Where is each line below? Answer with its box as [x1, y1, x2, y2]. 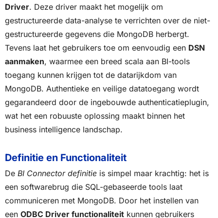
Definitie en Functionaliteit [5, 152, 127, 164]
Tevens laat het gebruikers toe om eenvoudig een [5, 43, 188, 53]
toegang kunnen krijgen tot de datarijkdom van [5, 70, 177, 80]
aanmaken [5, 56, 44, 67]
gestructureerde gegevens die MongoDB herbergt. [5, 29, 189, 39]
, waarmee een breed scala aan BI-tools [44, 56, 190, 67]
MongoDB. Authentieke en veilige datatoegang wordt [5, 84, 199, 94]
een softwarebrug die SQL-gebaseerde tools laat [5, 182, 182, 192]
